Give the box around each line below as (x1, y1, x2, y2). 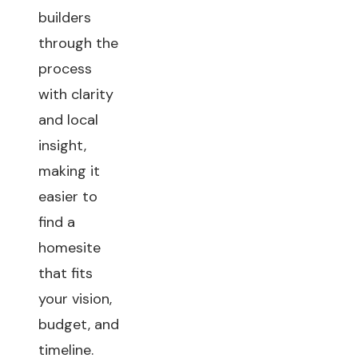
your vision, (38, 289, 112, 308)
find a (38, 213, 75, 232)
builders (38, 8, 91, 27)
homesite (38, 238, 101, 257)
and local (38, 110, 98, 129)
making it (38, 161, 100, 181)
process (38, 59, 92, 78)
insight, (38, 136, 86, 155)
